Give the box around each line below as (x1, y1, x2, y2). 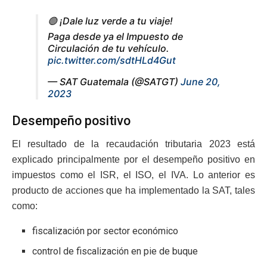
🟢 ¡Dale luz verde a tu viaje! (48, 14, 173, 27)
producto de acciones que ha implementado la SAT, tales (12, 185, 255, 196)
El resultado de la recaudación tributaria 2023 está (12, 139, 255, 150)
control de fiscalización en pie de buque (32, 246, 198, 257)
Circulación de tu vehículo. (48, 42, 169, 54)
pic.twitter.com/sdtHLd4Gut (48, 54, 176, 66)
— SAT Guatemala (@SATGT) (48, 75, 181, 88)
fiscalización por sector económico (32, 225, 179, 237)
